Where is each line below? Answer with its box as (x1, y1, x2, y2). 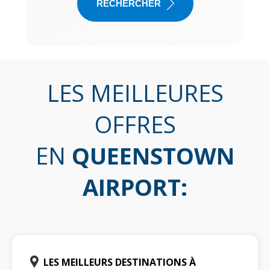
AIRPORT (83, 171, 181, 202)
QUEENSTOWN (72, 139, 234, 171)
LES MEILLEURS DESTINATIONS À (43, 255, 196, 269)
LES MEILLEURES (46, 77, 224, 108)
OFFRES (94, 108, 176, 140)
